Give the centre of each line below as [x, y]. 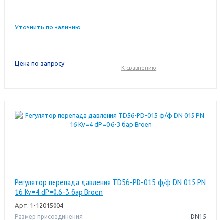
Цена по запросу [39, 63]
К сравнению [139, 68]
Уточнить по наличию [47, 27]
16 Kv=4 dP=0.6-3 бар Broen [58, 192]
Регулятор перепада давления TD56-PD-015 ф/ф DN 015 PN [110, 182]
